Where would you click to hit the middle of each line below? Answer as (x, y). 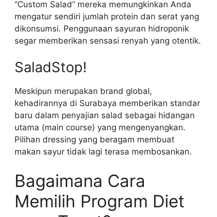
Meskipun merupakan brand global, (83, 91)
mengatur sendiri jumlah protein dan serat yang (107, 16)
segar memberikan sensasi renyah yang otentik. (108, 40)
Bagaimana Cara (80, 180)
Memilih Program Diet (100, 201)
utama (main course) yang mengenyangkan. (100, 128)
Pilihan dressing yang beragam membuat (94, 140)
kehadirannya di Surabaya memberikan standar (107, 103)
